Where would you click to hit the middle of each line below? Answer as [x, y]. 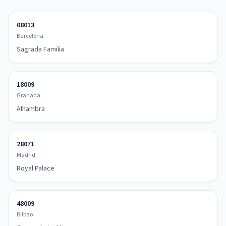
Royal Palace [36, 168]
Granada [29, 96]
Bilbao [25, 215]
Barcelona [30, 36]
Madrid [26, 155]
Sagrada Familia [40, 49]
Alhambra [31, 109]
